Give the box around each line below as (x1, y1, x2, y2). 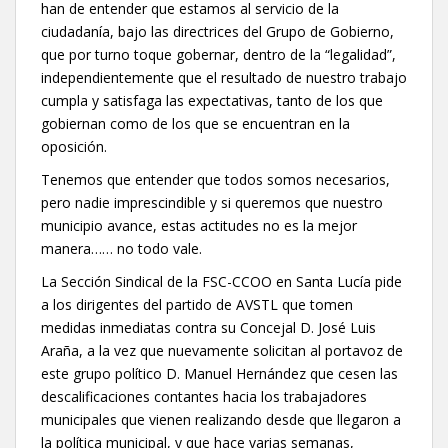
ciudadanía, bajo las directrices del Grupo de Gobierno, (41, 21, 394, 41)
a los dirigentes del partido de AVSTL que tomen (41, 294, 353, 314)
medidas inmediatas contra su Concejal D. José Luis (41, 317, 376, 337)
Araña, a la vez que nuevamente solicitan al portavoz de (41, 340, 403, 360)
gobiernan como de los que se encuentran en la (41, 113, 350, 133)
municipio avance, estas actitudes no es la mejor (41, 215, 357, 235)
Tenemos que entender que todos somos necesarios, (41, 169, 390, 189)
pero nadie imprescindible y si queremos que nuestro (41, 192, 383, 212)
